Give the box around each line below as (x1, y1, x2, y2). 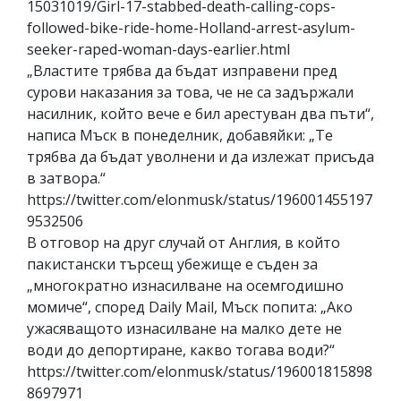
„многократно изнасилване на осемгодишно (27, 275, 344, 295)
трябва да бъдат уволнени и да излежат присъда (27, 146, 374, 166)
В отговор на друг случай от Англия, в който (27, 232, 340, 252)
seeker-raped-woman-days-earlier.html (27, 38, 290, 59)
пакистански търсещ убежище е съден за (27, 253, 318, 274)
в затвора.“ (27, 167, 106, 188)
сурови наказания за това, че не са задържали (27, 81, 354, 102)
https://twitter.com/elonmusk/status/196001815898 (27, 361, 372, 381)
